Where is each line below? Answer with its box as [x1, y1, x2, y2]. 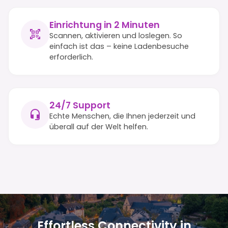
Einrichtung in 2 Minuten [49, 18, 160, 31]
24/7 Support [49, 99, 110, 111]
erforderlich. [49, 51, 93, 62]
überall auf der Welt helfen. [49, 121, 148, 132]
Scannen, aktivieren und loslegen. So [49, 30, 182, 41]
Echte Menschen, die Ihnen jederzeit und [49, 110, 195, 121]
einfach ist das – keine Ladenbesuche [49, 41, 189, 51]
